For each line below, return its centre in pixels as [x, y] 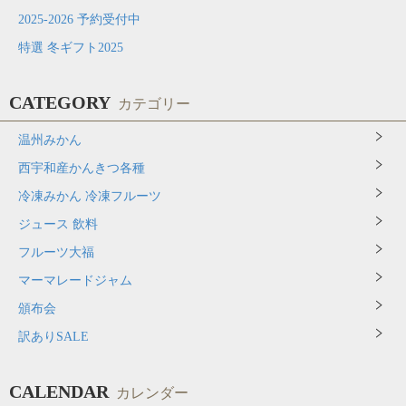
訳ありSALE [53, 337]
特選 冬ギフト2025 [71, 48]
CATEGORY [60, 103]
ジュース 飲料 [58, 225]
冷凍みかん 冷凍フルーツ [90, 197]
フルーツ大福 [56, 253]
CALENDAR [59, 392]
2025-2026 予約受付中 [79, 20]
